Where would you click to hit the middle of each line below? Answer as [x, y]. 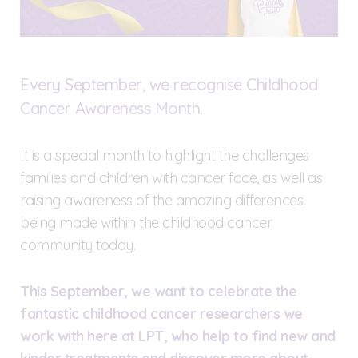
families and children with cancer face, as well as [171, 177]
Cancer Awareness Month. [111, 108]
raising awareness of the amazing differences [161, 200]
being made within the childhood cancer [146, 222]
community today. [78, 245]
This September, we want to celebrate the [158, 291]
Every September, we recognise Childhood [169, 84]
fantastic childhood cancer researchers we [161, 313]
